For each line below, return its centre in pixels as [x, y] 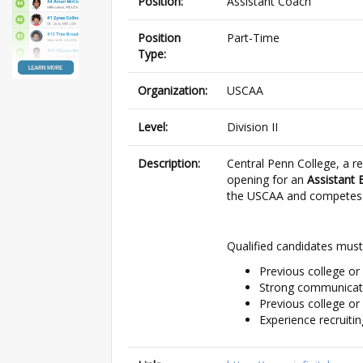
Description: [169, 163]
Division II [252, 126]
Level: [153, 126]
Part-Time [253, 37]
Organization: [173, 90]
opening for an [267, 179]
